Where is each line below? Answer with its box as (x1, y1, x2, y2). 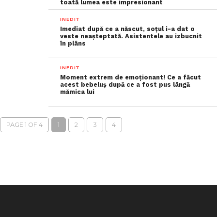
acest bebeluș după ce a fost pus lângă (60, 81, 190, 88)
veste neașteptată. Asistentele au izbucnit (60, 32, 202, 40)
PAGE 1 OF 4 (6, 121, 43, 128)
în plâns (60, 40, 86, 47)
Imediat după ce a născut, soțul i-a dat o (60, 25, 195, 32)
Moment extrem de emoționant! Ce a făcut (60, 74, 201, 81)
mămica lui (60, 88, 95, 95)
